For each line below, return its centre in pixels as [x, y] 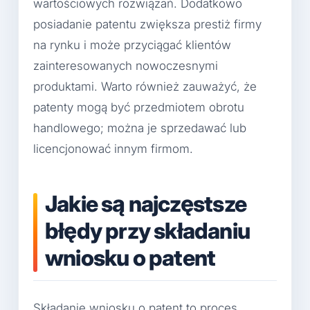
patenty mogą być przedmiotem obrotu [139, 108]
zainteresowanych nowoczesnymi [126, 66]
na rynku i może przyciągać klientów [132, 45]
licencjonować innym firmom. [113, 149]
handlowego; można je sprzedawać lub [140, 128]
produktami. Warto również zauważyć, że [145, 87]
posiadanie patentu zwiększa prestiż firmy [147, 25]
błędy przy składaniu [147, 231]
